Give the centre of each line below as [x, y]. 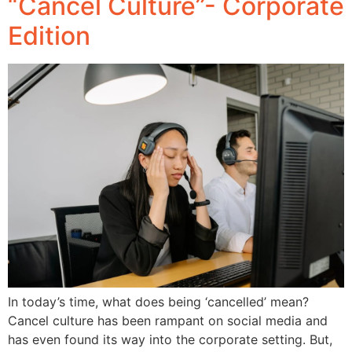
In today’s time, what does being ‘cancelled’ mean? [158, 302]
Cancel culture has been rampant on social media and [168, 321]
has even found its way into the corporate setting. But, [170, 340]
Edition [49, 36]
